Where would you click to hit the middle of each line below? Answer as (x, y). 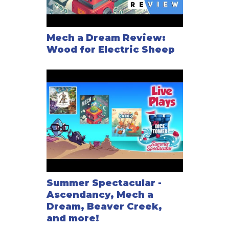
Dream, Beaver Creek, (104, 206)
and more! (73, 218)
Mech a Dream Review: (106, 38)
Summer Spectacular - (104, 183)
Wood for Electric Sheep (110, 50)
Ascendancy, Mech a (100, 194)
